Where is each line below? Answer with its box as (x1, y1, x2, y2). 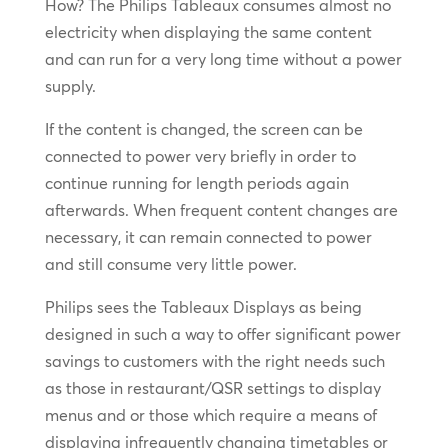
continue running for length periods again (44, 173, 349, 194)
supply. (44, 76, 96, 97)
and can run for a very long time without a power (44, 49, 402, 70)
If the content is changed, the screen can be (44, 119, 363, 140)
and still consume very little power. (44, 254, 297, 275)
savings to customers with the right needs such (44, 351, 385, 372)
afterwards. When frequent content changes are (44, 200, 398, 221)
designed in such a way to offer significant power (44, 324, 401, 345)
